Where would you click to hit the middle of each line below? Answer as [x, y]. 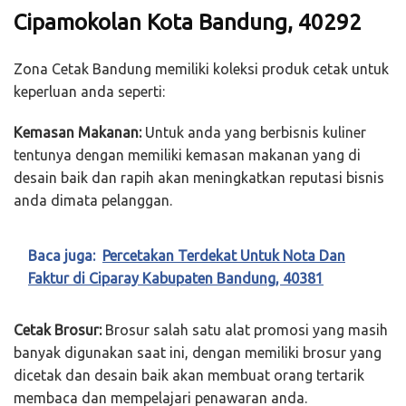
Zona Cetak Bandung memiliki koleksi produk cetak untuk [201, 68]
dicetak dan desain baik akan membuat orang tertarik [189, 375]
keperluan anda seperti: [89, 91]
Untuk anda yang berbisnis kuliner [254, 132]
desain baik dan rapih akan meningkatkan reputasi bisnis [199, 177]
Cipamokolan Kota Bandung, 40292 [188, 22]
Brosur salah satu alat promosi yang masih [245, 329]
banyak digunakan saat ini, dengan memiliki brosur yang [198, 352]
